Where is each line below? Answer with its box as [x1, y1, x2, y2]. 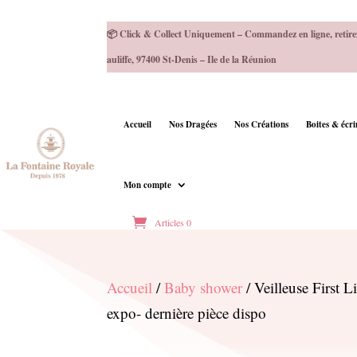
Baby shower [164, 277, 243, 297]
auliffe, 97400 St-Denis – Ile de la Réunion [107, 52, 277, 66]
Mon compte [123, 178, 171, 191]
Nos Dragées [168, 117, 217, 131]
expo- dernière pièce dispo [107, 302, 267, 323]
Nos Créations [233, 117, 288, 131]
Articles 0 [154, 215, 191, 229]
